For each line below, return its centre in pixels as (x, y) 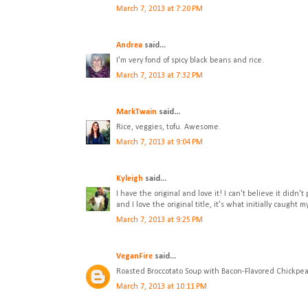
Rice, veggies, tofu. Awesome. (168, 128)
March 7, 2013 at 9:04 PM (159, 143)
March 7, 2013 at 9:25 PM (159, 220)
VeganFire (134, 257)
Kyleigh (130, 179)
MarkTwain (136, 112)
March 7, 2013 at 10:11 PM (162, 287)
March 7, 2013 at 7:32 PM (159, 76)
